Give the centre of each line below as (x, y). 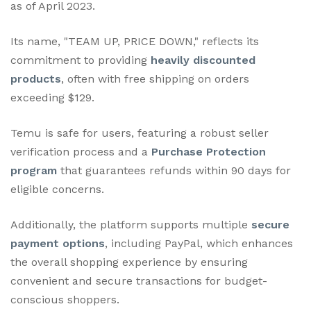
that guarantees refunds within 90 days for (174, 170)
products (36, 78)
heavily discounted (203, 60)
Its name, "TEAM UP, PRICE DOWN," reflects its (135, 41)
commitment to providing (81, 60)
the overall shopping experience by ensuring (129, 262)
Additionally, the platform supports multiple (131, 224)
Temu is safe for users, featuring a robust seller (140, 133)
